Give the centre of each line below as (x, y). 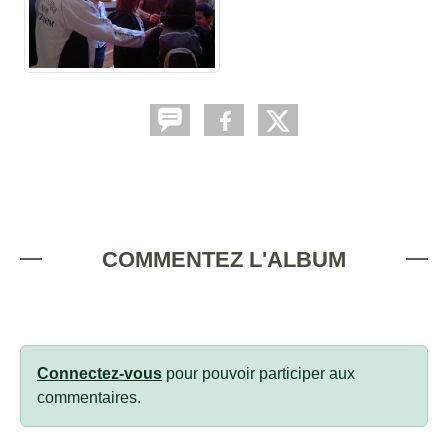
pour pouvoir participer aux (258, 373)
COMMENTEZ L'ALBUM (224, 259)
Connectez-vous (99, 373)
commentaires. (89, 397)
